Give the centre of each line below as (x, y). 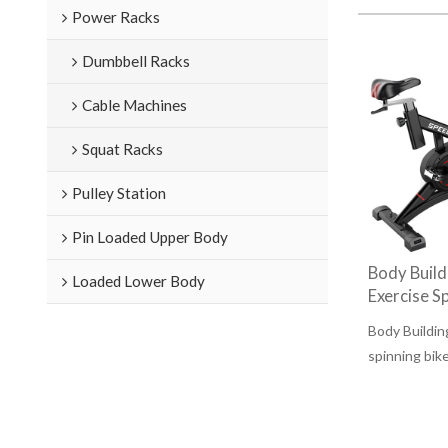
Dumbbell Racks (135, 60)
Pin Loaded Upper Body (149, 236)
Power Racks (115, 16)
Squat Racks (122, 148)
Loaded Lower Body (138, 280)
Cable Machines (134, 104)
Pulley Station (118, 192)
